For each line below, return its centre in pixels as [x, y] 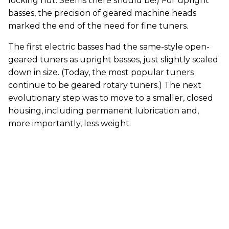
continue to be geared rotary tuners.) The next [105, 85]
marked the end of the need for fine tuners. [98, 26]
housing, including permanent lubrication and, [104, 111]
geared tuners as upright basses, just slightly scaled [113, 60]
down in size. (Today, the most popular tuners [101, 72]
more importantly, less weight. [70, 123]
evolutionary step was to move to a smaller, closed [111, 98]
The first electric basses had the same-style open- [109, 47]
